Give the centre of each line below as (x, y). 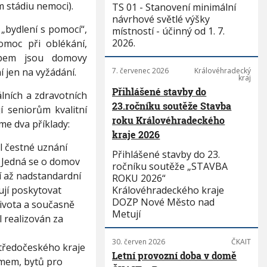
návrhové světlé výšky (161, 19)
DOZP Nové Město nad (164, 202)
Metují (127, 214)
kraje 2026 (136, 134)
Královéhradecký (222, 71)
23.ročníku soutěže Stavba (172, 106)
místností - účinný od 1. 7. (169, 31)
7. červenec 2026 (141, 71)
